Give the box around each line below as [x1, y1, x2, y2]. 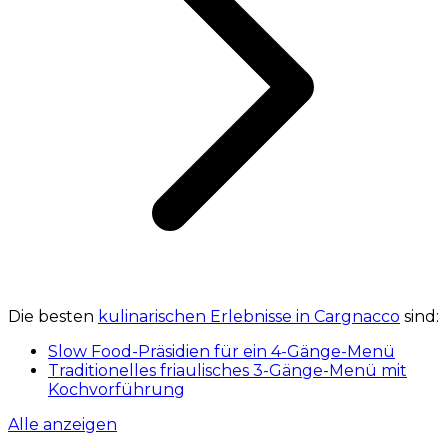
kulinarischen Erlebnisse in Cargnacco [98, 306, 400, 326]
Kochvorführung [48, 379, 185, 399]
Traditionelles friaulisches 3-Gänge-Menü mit [48, 360, 407, 380]
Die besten [8, 306, 98, 326]
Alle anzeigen [8, 414, 117, 434]
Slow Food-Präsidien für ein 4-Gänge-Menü [48, 341, 395, 361]
